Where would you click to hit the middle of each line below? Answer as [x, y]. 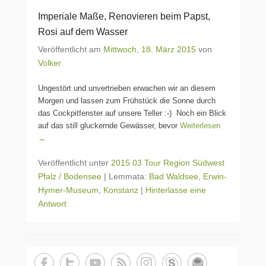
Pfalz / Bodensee [70, 176]
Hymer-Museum [68, 190]
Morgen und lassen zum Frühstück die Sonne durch [127, 101]
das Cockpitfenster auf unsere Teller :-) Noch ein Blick [132, 113]
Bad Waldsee [174, 176]
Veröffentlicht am [71, 49]
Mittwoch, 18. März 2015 [150, 49]
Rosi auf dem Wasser [83, 32]
